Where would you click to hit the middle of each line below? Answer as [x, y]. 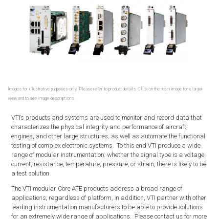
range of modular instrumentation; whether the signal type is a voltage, [108, 155]
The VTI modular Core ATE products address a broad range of [97, 188]
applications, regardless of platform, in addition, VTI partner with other [109, 198]
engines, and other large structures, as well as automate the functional [108, 136]
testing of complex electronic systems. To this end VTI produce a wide [106, 145]
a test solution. [31, 173]
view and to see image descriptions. [41, 98]
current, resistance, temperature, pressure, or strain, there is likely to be [109, 164]
